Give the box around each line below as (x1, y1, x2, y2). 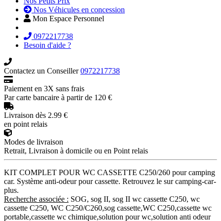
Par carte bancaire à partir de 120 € (4, 93, 112, 102)
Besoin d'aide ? (24, 40, 71, 49)
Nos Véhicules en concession (32, 5, 125, 14)
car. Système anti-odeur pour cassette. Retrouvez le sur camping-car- (4, 177, 216, 185)
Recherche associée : (4, 194, 69, 203)
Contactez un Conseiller (4, 66, 80, 75)
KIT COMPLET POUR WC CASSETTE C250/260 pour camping (4, 168, 215, 177)
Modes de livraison (4, 137, 63, 146)
